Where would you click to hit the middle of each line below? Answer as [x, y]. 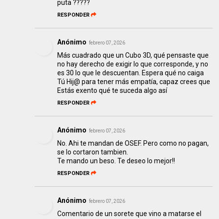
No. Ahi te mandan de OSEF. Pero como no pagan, [133, 143]
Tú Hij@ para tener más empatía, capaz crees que [134, 82]
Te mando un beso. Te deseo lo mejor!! [116, 161]
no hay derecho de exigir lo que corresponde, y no [133, 64]
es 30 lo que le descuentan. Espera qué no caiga [131, 73]
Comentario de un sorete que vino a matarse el [130, 214]
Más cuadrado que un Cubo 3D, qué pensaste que [133, 55]
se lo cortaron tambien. [93, 152]
